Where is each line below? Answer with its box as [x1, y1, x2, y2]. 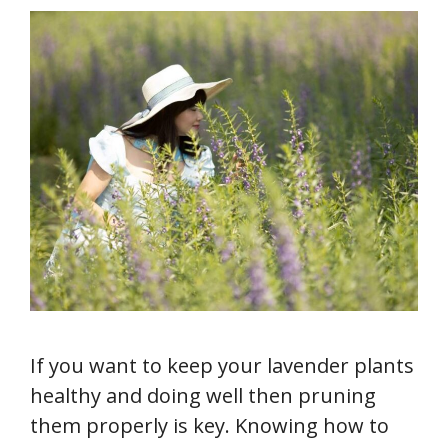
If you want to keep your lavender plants [30, 352, 414, 379]
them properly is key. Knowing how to [30, 412, 389, 439]
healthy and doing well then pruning [30, 382, 376, 409]
